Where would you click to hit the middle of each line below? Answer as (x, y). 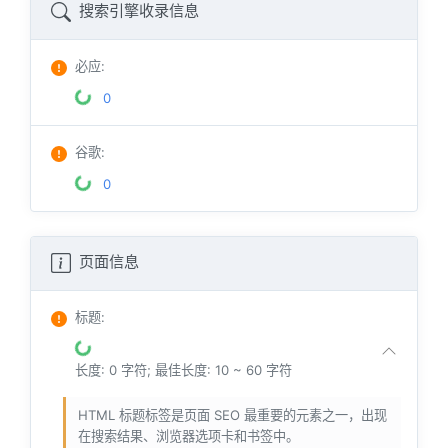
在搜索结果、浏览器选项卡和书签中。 (188, 436)
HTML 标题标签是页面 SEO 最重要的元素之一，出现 (232, 415)
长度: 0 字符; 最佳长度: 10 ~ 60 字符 (183, 370)
